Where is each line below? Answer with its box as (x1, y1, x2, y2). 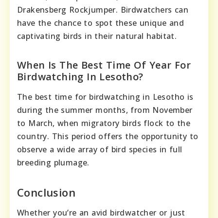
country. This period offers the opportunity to (17, 130, 199, 142)
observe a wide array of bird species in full (17, 144, 182, 155)
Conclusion (17, 184, 75, 200)
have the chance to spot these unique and (17, 17, 184, 28)
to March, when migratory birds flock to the (17, 117, 191, 128)
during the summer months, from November (17, 104, 193, 115)
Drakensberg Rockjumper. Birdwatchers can (17, 4, 188, 15)
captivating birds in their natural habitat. (17, 30, 177, 41)
